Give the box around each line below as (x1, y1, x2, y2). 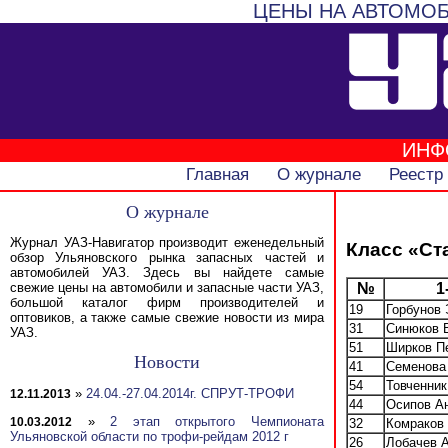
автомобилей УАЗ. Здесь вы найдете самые (10, 265, 324, 281)
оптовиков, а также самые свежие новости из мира (10, 310, 324, 326)
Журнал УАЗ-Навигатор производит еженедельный (10, 235, 324, 251)
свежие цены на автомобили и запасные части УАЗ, (10, 280, 324, 296)
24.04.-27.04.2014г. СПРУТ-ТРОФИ (86, 385, 294, 401)
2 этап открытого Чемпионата (110, 413, 325, 429)
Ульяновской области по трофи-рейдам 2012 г (10, 428, 289, 444)
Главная (185, 165, 249, 184)
